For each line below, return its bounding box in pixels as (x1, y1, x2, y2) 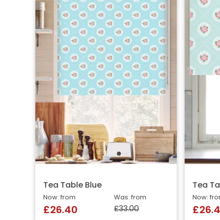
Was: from (114, 194, 146, 201)
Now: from (43, 194, 76, 201)
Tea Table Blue (43, 182, 102, 190)
